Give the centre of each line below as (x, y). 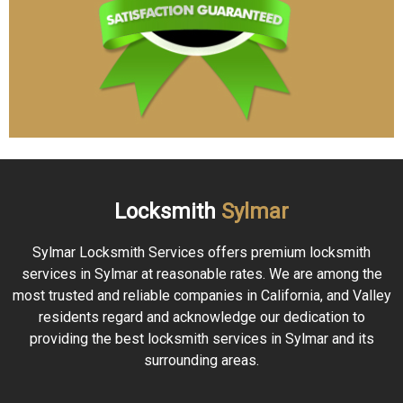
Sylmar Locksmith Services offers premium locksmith (201, 252)
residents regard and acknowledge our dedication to (201, 317)
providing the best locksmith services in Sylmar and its (201, 339)
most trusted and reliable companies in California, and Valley (201, 296)
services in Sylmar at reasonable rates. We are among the (201, 274)
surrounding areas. (201, 360)
